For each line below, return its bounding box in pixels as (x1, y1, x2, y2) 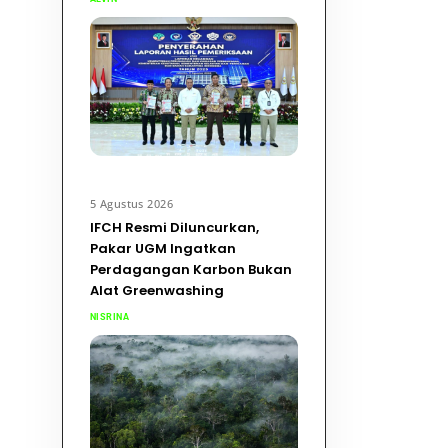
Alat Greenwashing (89, 281, 224, 301)
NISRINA (89, 311, 130, 322)
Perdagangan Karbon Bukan (89, 260, 292, 280)
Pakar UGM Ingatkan (89, 239, 236, 259)
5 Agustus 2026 (89, 195, 174, 211)
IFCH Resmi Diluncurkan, (89, 218, 259, 238)
